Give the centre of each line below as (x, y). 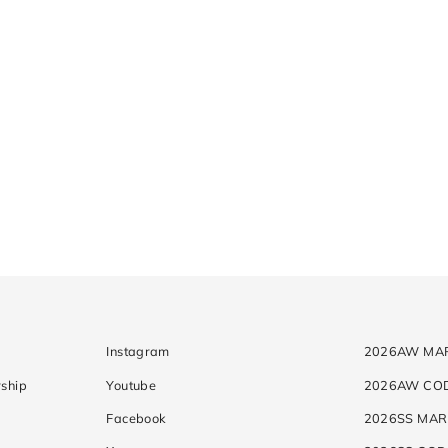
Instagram (138, 351)
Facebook (136, 417)
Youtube (131, 384)
